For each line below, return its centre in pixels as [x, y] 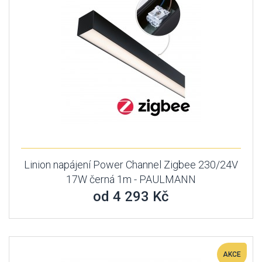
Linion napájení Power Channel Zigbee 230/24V [131, 165]
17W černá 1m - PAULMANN [131, 179]
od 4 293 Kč [131, 196]
